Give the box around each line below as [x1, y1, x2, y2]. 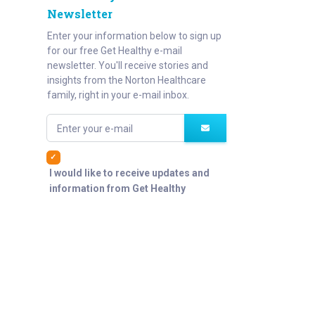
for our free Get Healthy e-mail [47, 45, 182, 56]
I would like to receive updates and [49, 167, 210, 179]
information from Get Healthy [49, 183, 186, 194]
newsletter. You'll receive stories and [47, 60, 208, 71]
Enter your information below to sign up [47, 30, 221, 41]
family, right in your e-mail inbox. [47, 89, 189, 101]
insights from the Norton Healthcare [47, 75, 206, 86]
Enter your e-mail [57, 123, 133, 134]
